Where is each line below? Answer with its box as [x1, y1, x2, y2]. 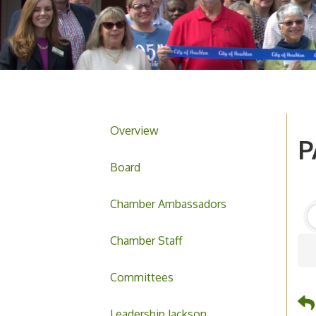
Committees [110, 270, 174, 285]
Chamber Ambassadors [110, 197, 226, 212]
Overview [110, 123, 159, 138]
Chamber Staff [110, 233, 182, 248]
